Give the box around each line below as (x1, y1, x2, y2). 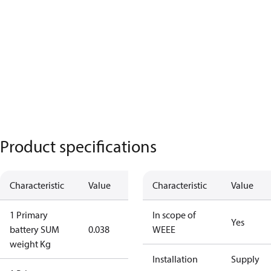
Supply (231, 253, 260, 265)
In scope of (152, 209, 196, 221)
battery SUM (10, 223, 59, 235)
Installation (152, 253, 198, 265)
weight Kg (10, 238, 51, 250)
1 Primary (10, 209, 48, 221)
